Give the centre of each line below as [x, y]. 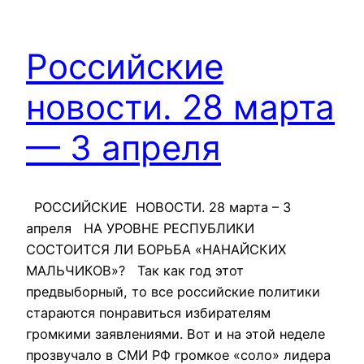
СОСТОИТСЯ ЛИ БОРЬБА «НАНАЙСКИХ [156, 250]
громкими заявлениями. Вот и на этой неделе [175, 334]
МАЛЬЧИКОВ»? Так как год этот [135, 271]
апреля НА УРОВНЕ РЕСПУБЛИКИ [144, 229]
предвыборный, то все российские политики [173, 292]
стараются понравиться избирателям [148, 313]
